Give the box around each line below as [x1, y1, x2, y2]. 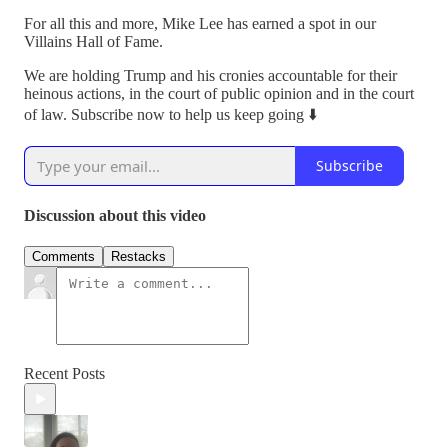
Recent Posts [24, 365, 105, 383]
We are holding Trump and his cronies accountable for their [24, 66, 397, 84]
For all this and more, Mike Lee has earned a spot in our [24, 14, 376, 32]
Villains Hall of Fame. [24, 32, 163, 50]
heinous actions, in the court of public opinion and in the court [24, 84, 414, 102]
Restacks [111, 249, 166, 265]
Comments [32, 249, 95, 265]
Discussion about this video [24, 207, 206, 225]
